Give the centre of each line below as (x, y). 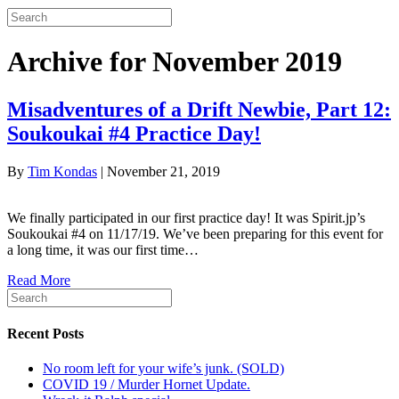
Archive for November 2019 (175, 62)
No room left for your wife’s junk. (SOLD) (163, 369)
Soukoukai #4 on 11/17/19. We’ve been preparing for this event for (195, 233)
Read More (39, 280)
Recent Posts (45, 334)
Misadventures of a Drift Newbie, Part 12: (199, 109)
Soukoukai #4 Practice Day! (134, 133)
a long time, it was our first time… (103, 249)
